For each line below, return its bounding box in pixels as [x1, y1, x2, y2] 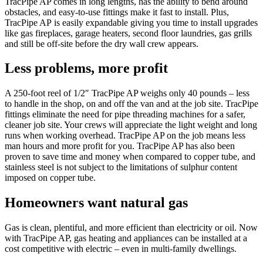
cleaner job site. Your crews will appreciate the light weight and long [5, 120, 257, 130]
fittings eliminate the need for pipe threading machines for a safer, [5, 109, 245, 120]
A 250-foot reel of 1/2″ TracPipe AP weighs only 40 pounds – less [5, 88, 249, 99]
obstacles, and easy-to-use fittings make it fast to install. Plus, [5, 6, 229, 17]
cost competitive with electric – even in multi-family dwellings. [5, 244, 237, 254]
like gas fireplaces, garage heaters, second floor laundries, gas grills [5, 28, 252, 38]
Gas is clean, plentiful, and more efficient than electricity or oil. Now [5, 222, 258, 233]
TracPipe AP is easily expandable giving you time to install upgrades [5, 17, 258, 28]
